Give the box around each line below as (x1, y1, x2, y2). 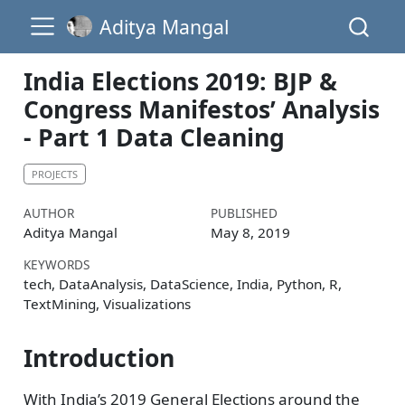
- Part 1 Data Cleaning (23, 121, 285, 154)
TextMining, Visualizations (23, 295, 191, 314)
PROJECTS (31, 166, 78, 181)
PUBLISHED (210, 204, 278, 222)
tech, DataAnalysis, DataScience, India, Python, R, (23, 275, 342, 294)
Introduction (23, 342, 174, 375)
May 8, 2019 (210, 223, 290, 242)
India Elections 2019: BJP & (23, 65, 337, 98)
